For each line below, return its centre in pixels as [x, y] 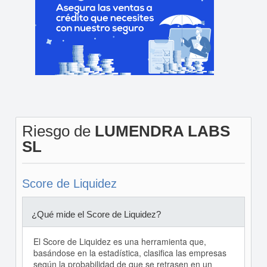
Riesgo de [58, 131]
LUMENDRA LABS [162, 131]
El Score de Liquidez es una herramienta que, [119, 241]
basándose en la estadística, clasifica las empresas [130, 253]
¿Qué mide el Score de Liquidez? [96, 214]
